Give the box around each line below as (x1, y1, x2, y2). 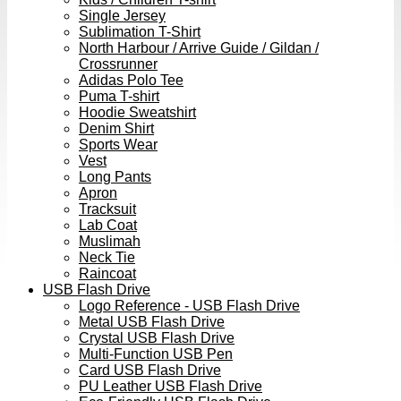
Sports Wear (79, 136, 158, 152)
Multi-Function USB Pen (79, 346, 233, 362)
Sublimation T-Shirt (79, 23, 200, 39)
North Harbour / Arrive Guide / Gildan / (79, 39, 319, 55)
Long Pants (79, 168, 151, 184)
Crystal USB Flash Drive (79, 329, 235, 346)
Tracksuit (79, 200, 136, 217)
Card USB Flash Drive (79, 362, 221, 378)
